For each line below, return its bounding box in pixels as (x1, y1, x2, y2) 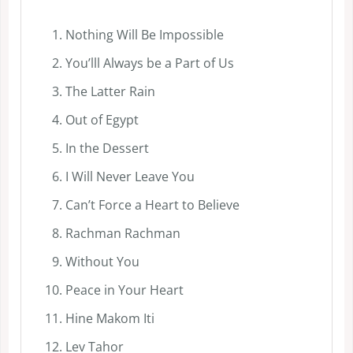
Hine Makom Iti (65, 309, 154, 327)
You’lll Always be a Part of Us (65, 54, 234, 72)
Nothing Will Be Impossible (65, 25, 224, 43)
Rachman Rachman (65, 224, 180, 242)
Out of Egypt (65, 110, 139, 128)
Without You (65, 252, 139, 270)
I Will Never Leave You (65, 167, 195, 185)
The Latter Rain (65, 82, 155, 100)
